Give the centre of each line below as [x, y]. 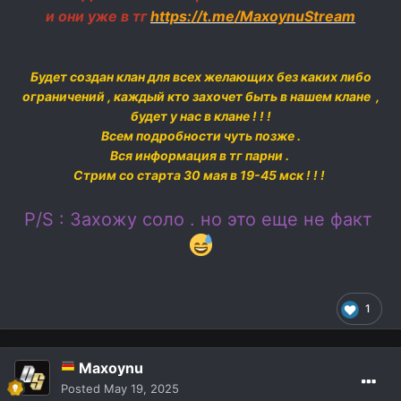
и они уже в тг [96, 16]
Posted [82, 388]
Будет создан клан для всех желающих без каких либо [200, 76]
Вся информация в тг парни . [200, 155]
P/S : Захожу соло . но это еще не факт [200, 219]
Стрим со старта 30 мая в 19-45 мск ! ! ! [200, 175]
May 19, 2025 [141, 388]
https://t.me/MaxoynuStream [253, 16]
